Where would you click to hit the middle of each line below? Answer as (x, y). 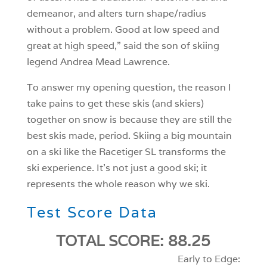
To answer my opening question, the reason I (129, 88)
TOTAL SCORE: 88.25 (133, 241)
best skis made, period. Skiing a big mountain (129, 136)
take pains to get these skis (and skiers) (115, 104)
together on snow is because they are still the (129, 120)
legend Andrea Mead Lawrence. (98, 62)
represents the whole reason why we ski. (118, 184)
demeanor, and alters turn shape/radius (116, 14)
